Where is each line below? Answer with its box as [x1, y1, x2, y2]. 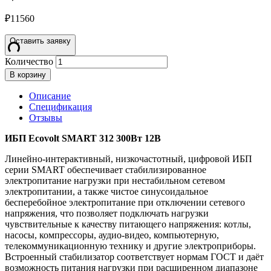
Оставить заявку [10, 36, 71, 46]
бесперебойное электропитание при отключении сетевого [5, 197, 245, 208]
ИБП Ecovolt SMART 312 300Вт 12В [5, 133, 161, 144]
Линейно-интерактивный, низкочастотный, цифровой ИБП [5, 154, 252, 165]
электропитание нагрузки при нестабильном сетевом [5, 175, 225, 186]
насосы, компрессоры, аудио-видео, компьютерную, [5, 230, 219, 241]
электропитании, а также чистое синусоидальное [5, 186, 208, 197]
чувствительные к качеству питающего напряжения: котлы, [5, 219, 251, 230]
